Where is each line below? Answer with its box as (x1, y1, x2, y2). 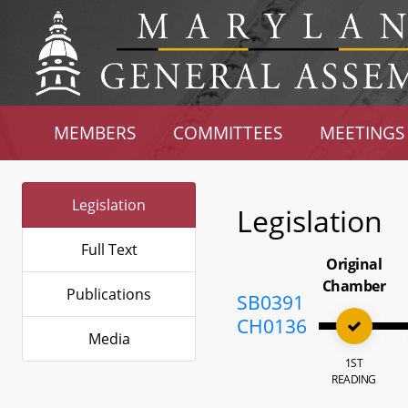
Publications (66, 284, 151, 304)
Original (326, 254, 382, 274)
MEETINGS (319, 121, 404, 144)
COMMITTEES (173, 121, 283, 144)
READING (331, 372, 376, 387)
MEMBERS (54, 121, 137, 144)
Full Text (80, 240, 138, 260)
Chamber (321, 276, 386, 296)
